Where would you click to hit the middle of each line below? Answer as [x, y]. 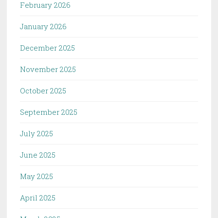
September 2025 [49, 112]
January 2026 [43, 27]
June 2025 [38, 155]
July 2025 [36, 134]
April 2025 [38, 198]
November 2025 [48, 69]
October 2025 [43, 91]
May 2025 [36, 176]
